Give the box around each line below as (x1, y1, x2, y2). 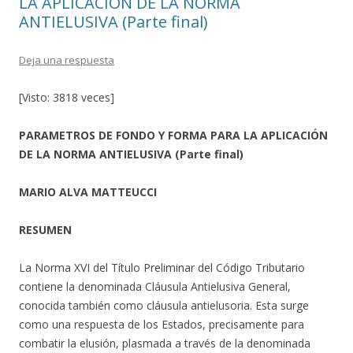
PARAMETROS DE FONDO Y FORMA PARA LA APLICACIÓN (19, 128, 328, 143)
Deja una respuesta (19, 53, 114, 67)
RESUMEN (19, 222, 72, 237)
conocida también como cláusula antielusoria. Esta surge (19, 298, 309, 313)
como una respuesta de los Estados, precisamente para (19, 317, 304, 332)
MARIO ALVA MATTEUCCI (19, 184, 157, 199)
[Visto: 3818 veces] (19, 90, 114, 105)
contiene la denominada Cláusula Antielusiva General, (19, 279, 291, 294)
